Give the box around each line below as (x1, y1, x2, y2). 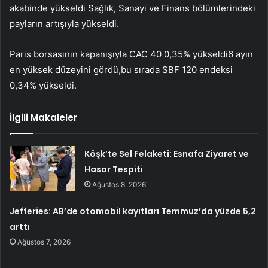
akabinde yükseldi (10, 2, 88, 14)
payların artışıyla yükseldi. (10, 18, 119, 30)
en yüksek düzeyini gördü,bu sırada (10, 64, 162, 76)
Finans (162, 2, 190, 14)
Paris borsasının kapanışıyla (10, 48, 129, 60)
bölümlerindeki (190, 2, 255, 14)
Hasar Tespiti (84, 163, 144, 176)
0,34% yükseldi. (10, 80, 77, 92)
